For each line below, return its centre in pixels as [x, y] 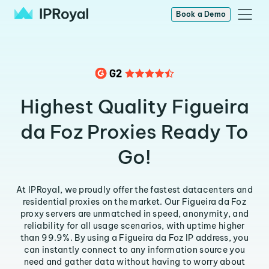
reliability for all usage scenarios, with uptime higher [134, 226]
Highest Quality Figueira [134, 106]
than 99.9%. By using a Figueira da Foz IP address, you [134, 238]
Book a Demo [201, 14]
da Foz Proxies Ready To [134, 131]
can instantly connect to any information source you [134, 250]
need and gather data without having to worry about [134, 262]
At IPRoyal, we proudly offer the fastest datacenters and [134, 190]
